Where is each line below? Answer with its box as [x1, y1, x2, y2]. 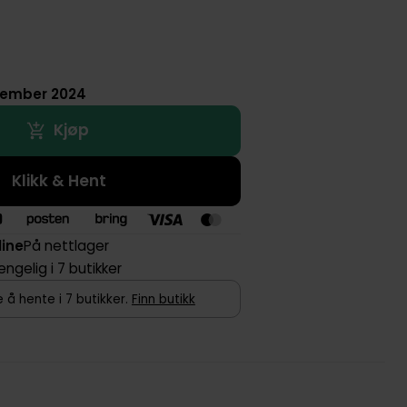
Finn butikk [131, 290, 195, 308]
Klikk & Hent [12, 169, 107, 192]
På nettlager [24, 236, 110, 256]
